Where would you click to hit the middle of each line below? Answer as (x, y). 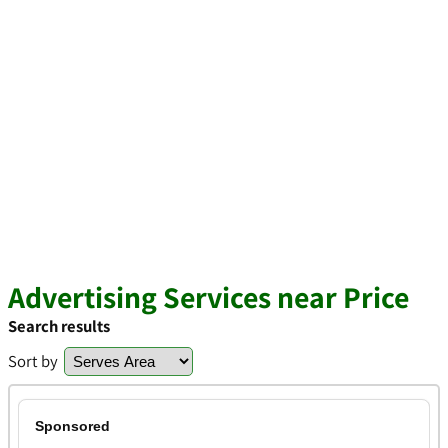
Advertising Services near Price (208, 297)
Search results (59, 326)
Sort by (33, 361)
